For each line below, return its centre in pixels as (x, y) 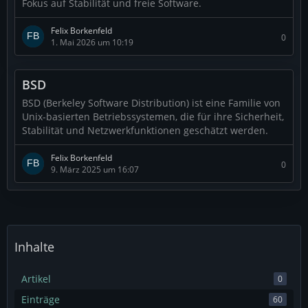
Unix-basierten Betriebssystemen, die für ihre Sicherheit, (153, 117)
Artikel (36, 279)
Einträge (41, 299)
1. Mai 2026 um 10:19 (92, 42)
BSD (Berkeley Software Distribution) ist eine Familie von (151, 103)
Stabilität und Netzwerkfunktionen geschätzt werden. (145, 130)
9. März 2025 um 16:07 (95, 169)
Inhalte (34, 247)
